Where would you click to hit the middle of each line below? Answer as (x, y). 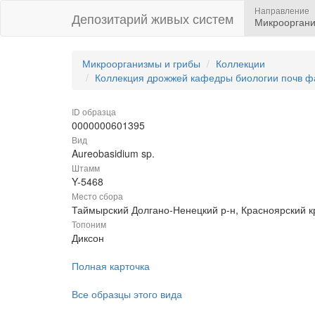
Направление (282, 10)
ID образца (94, 111)
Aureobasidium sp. (113, 153)
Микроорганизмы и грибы (141, 63)
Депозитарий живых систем (153, 18)
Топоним (89, 224)
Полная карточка (111, 266)
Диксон (88, 238)
